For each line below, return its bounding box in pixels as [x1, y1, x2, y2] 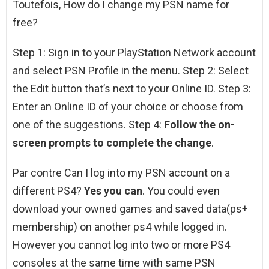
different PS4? [13, 184, 84, 198]
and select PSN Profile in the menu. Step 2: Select [13, 64, 249, 77]
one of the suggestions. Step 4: [13, 118, 164, 131]
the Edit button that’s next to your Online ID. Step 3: [13, 82, 251, 95]
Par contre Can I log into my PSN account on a [13, 166, 230, 180]
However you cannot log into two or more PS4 [13, 238, 230, 252]
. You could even [142, 184, 220, 198]
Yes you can [84, 184, 142, 198]
